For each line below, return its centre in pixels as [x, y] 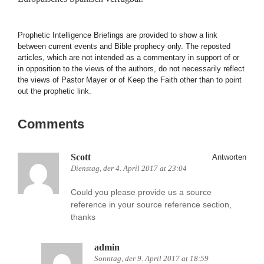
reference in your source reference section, [151, 204]
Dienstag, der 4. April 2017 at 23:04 [129, 168]
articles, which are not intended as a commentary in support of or [128, 57]
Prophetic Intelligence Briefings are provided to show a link [118, 35]
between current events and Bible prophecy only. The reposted [124, 46]
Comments [51, 124]
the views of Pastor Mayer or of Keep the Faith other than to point [130, 80]
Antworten [229, 157]
